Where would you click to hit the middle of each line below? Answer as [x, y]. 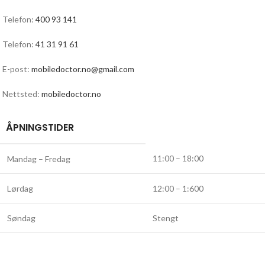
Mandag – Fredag [39, 159]
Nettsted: [22, 94]
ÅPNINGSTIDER [40, 127]
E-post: [17, 69]
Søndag [21, 218]
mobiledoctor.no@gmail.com [83, 69]
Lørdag [20, 188]
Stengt [166, 218]
